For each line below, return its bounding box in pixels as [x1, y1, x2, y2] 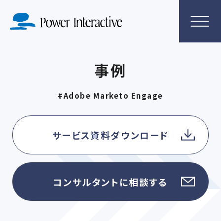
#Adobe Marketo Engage [58, 90, 163, 101]
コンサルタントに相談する [53, 175, 168, 188]
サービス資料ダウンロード [52, 128, 169, 142]
